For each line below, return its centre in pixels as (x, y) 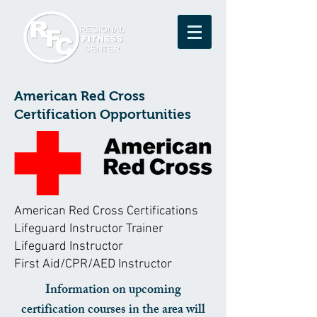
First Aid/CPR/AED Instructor (93, 264)
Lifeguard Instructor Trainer (89, 229)
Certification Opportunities (103, 114)
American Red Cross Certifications (106, 211)
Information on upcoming (113, 291)
